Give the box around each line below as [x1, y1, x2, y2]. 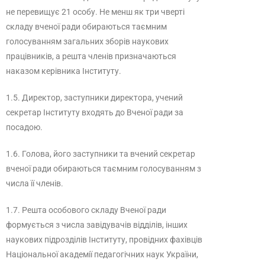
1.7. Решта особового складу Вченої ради [6, 205, 166, 215]
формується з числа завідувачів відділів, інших [6, 220, 188, 230]
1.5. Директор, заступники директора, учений [6, 93, 183, 102]
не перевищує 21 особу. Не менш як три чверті [6, 7, 185, 17]
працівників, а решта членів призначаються [6, 51, 176, 61]
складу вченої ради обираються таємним [6, 22, 167, 31]
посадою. [6, 122, 43, 132]
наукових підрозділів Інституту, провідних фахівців [6, 235, 202, 244]
